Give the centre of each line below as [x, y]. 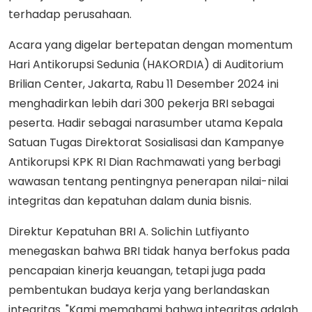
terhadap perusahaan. [71, 14]
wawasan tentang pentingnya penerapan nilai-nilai [148, 181]
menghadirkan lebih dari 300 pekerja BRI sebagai [141, 103]
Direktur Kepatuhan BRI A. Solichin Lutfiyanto [129, 231]
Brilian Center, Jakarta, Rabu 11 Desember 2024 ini [143, 84]
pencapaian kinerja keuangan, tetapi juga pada [137, 270]
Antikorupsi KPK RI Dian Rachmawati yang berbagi [145, 162]
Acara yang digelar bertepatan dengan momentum [150, 45]
